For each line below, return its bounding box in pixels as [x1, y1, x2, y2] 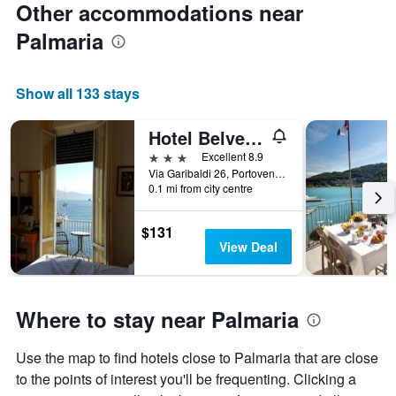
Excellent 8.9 [202, 148, 263, 164]
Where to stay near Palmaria [16, 304, 299, 335]
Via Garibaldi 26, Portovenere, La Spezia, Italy [275, 165, 286, 181]
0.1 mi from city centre [148, 180, 253, 196]
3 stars [148, 148, 188, 165]
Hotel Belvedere [245, 125, 263, 151]
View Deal [218, 238, 278, 256]
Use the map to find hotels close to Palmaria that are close [16, 347, 378, 369]
